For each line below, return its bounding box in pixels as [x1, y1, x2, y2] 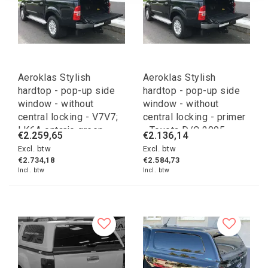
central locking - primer [143, 111, 246, 123]
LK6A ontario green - [18, 124, 110, 136]
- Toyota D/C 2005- [143, 124, 229, 136]
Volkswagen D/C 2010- [18, 138, 122, 150]
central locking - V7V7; [18, 111, 118, 123]
